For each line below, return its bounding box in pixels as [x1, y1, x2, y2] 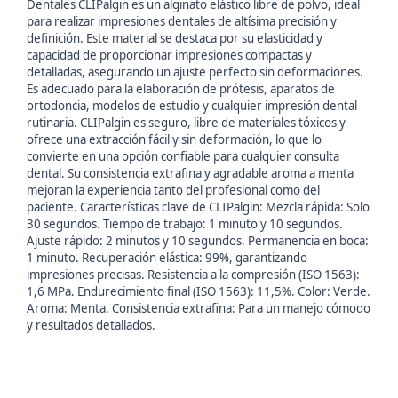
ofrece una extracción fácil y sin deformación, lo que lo [27, 131, 322, 148]
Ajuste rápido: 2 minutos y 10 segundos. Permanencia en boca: [27, 233, 369, 250]
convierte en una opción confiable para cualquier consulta [27, 148, 339, 165]
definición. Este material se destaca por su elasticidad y [27, 30, 322, 47]
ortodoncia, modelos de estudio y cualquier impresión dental [27, 98, 357, 115]
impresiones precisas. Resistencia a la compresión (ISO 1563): [27, 267, 360, 283]
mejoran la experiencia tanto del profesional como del [27, 182, 320, 199]
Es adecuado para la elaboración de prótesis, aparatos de [27, 81, 335, 98]
